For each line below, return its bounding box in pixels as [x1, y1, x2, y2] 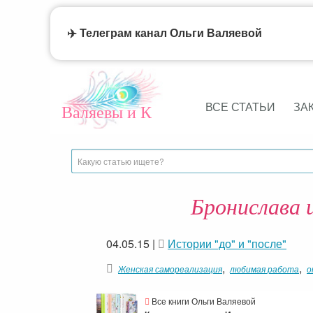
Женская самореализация [118, 263, 222, 275]
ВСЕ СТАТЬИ [205, 99, 275, 115]
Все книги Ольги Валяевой [150, 295, 256, 307]
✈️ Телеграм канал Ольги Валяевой [67, 27, 262, 39]
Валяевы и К [61, 101, 152, 123]
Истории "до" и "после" [168, 235, 286, 252]
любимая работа [230, 263, 299, 275]
